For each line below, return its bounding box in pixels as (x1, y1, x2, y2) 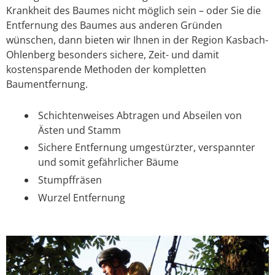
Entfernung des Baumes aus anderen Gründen (6, 18, 222, 33)
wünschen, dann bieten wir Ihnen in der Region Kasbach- (6, 33, 268, 47)
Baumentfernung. (6, 77, 88, 91)
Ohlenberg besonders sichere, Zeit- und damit (6, 48, 219, 62)
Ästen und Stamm (38, 123, 121, 137)
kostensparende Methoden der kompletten (6, 63, 206, 77)
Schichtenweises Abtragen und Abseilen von (38, 108, 242, 122)
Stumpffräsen (38, 173, 102, 187)
